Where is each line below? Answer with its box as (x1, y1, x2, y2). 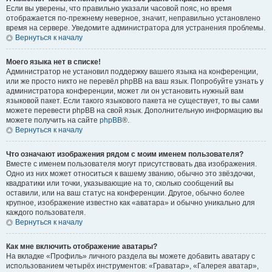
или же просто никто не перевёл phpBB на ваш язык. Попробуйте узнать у (6, 77, 263, 86)
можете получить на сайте (6, 116, 100, 124)
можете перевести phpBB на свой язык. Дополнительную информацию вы (6, 106, 263, 115)
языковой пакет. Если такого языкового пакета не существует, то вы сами (6, 97, 259, 105)
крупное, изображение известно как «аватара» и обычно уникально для (6, 199, 255, 207)
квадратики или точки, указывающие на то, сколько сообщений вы (6, 179, 234, 188)
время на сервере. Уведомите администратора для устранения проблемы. (6, 24, 265, 32)
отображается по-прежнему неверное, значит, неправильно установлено (6, 14, 260, 22)
